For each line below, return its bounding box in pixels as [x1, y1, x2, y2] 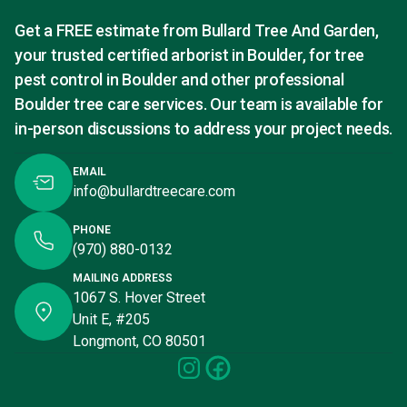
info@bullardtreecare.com [73, 182, 235, 200]
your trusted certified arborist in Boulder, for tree [15, 45, 364, 65]
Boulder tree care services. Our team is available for [15, 94, 383, 114]
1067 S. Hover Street [73, 289, 205, 307]
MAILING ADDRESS [73, 272, 173, 285]
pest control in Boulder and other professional [15, 69, 344, 89]
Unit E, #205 [73, 311, 150, 329]
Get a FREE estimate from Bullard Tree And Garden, [15, 20, 379, 40]
